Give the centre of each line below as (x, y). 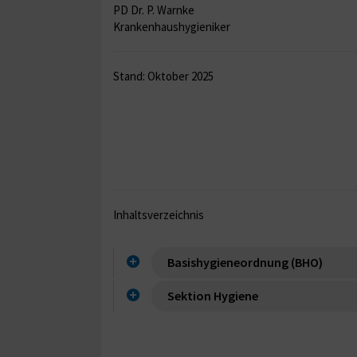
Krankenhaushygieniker (172, 26)
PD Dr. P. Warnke (154, 10)
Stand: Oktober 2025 (163, 76)
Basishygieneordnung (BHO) (245, 262)
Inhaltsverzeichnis (159, 214)
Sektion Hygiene (213, 295)
